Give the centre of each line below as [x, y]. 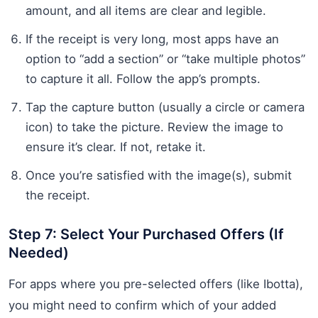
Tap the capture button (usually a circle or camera [165, 107]
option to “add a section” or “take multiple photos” [165, 59]
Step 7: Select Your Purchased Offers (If [146, 234]
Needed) [39, 252]
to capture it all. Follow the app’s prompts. [143, 78]
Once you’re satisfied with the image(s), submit [159, 175]
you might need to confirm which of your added [142, 305]
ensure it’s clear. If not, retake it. [116, 147]
